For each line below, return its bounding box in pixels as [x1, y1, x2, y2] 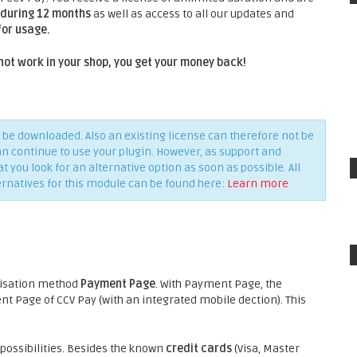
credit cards [166, 342, 232, 355]
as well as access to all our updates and [91, 7, 294, 21]
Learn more [227, 177, 288, 190]
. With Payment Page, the [155, 277, 282, 291]
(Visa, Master [232, 342, 300, 355]
